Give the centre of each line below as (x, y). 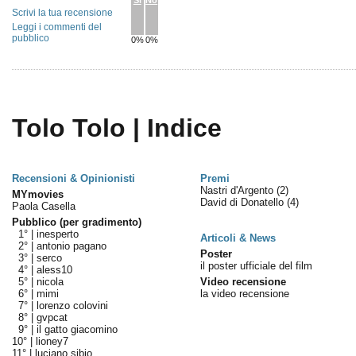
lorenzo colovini (72, 306)
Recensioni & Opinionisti (73, 178)
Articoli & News (238, 238)
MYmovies (37, 194)
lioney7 (52, 341)
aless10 (54, 270)
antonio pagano (71, 246)
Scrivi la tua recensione (62, 13)
